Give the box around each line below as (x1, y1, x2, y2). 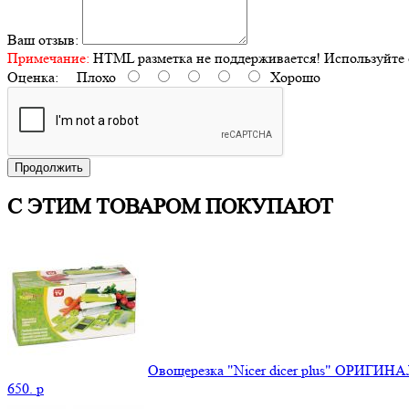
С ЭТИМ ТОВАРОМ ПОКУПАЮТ (7, 194, 333, 220)
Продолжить (15, 160, 83, 174)
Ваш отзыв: (7, 30, 79, 48)
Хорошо (263, 68, 320, 86)
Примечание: (7, 48, 89, 67)
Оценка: (7, 68, 58, 86)
